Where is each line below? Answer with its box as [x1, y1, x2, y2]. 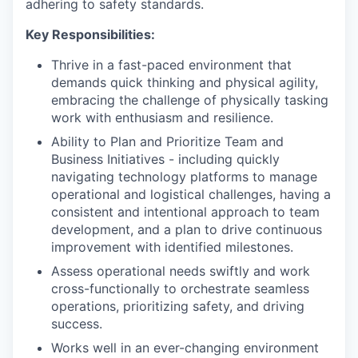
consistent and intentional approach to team [51, 203, 320, 220]
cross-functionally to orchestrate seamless [51, 280, 309, 296]
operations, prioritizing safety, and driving [51, 297, 304, 314]
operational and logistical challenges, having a [51, 185, 331, 202]
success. [51, 315, 102, 332]
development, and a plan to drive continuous [51, 221, 322, 237]
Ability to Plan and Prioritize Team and [51, 133, 284, 149]
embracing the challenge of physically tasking [51, 91, 328, 108]
